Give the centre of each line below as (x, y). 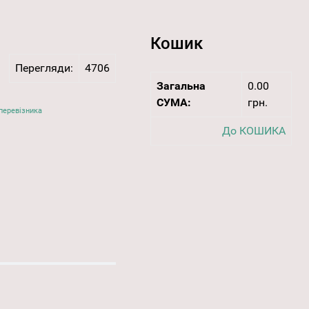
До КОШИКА (253, 131)
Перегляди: (44, 68)
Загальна (181, 86)
